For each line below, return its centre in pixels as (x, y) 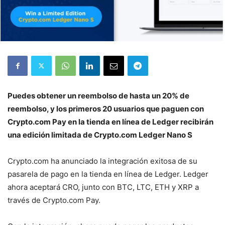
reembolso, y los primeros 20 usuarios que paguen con (106, 108)
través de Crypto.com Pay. (54, 200)
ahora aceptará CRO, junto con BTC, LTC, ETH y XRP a (103, 187)
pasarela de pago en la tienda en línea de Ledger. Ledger (108, 174)
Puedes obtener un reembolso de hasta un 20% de (98, 95)
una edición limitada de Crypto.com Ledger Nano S (100, 135)
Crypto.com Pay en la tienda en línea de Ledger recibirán (110, 122)
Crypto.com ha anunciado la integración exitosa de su (102, 161)
